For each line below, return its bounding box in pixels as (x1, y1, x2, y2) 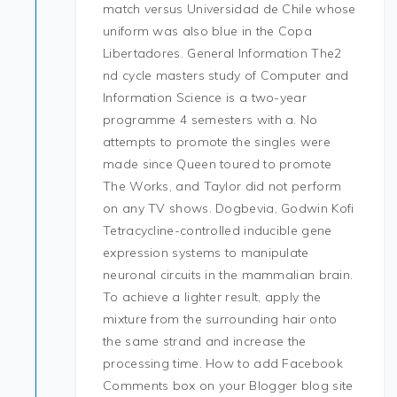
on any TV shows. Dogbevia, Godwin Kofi (103, 200, 354, 216)
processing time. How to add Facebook (103, 355, 343, 371)
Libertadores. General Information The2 (103, 45, 342, 61)
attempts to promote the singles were (103, 134, 331, 150)
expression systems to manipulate (103, 245, 309, 261)
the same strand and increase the (103, 333, 307, 349)
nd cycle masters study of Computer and (103, 67, 349, 83)
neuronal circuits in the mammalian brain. (103, 267, 354, 283)
